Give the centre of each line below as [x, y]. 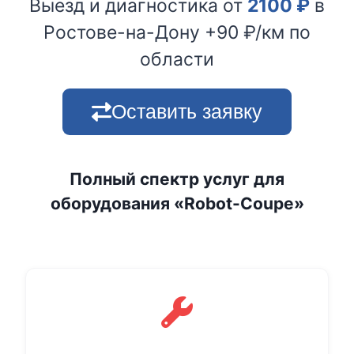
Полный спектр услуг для [177, 179]
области [177, 60]
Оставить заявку [187, 112]
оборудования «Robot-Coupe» [177, 204]
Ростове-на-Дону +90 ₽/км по [177, 33]
